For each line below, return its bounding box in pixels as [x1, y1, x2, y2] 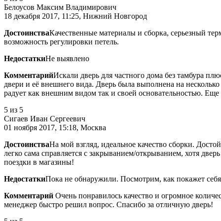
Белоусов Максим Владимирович [4, 2, 116, 11]
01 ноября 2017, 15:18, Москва [4, 123, 106, 132]
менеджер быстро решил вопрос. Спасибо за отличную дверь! [4, 200, 213, 209]
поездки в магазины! [4, 157, 74, 166]
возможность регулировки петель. [4, 37, 119, 46]
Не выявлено [45, 54, 89, 63]
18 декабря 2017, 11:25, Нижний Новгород [4, 11, 147, 20]
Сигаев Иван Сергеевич [4, 114, 85, 123]
